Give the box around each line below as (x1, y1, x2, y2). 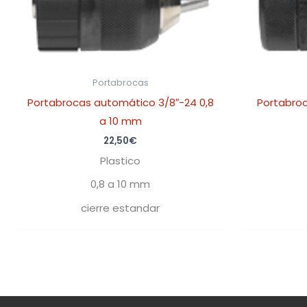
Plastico (100, 153, 140, 168)
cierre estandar (81, 200, 160, 215)
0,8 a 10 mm (90, 177, 150, 192)
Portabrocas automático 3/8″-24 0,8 (27, 95, 214, 110)
